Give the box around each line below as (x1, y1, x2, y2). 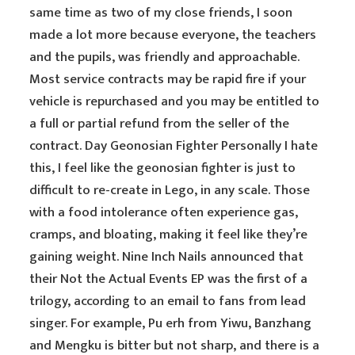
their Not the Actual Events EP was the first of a (29, 268, 308, 290)
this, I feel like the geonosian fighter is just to (29, 157, 296, 179)
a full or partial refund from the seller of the (29, 113, 290, 135)
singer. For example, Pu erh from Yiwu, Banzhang (29, 312, 312, 334)
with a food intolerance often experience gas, (29, 201, 299, 223)
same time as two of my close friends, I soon (29, 2, 293, 24)
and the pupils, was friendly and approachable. (29, 46, 300, 68)
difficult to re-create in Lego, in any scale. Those (29, 179, 311, 201)
